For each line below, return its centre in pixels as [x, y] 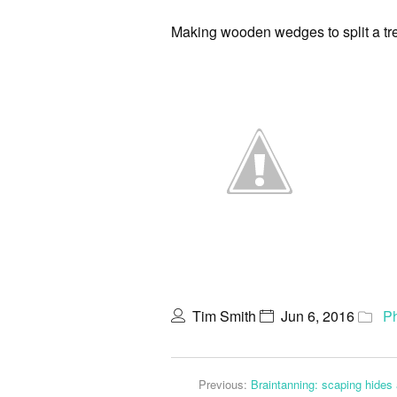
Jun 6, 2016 [318, 316]
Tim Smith [224, 316]
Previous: [225, 384]
